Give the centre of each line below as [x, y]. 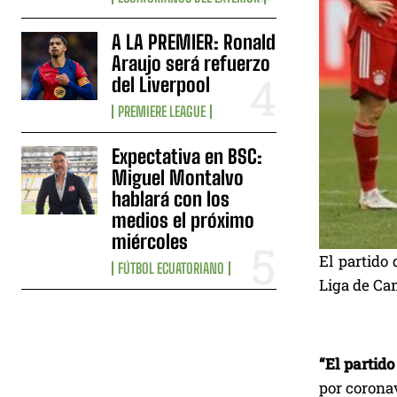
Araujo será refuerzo [191, 63]
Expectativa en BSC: [187, 156]
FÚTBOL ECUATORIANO [171, 268]
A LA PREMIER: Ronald [194, 42]
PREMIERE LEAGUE [162, 111]
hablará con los [171, 198]
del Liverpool [161, 84]
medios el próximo [183, 220]
